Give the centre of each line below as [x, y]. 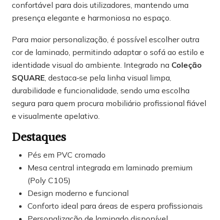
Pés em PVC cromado [67, 155]
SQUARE [28, 78]
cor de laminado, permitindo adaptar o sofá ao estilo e [108, 52]
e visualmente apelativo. [56, 116]
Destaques [39, 137]
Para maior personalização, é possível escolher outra [106, 40]
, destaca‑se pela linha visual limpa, [108, 78]
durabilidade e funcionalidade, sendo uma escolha [101, 91]
